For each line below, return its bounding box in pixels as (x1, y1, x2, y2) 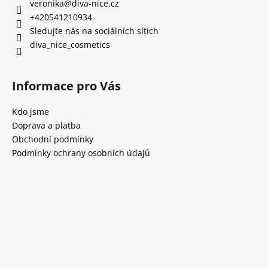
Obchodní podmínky (12, 133, 93, 145)
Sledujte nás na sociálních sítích (30, 25, 159, 37)
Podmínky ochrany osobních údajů (12, 147, 150, 159)
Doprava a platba (12, 120, 81, 132)
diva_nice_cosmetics (30, 39, 110, 51)
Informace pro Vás (12, 78, 121, 95)
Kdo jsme (12, 106, 49, 118)
